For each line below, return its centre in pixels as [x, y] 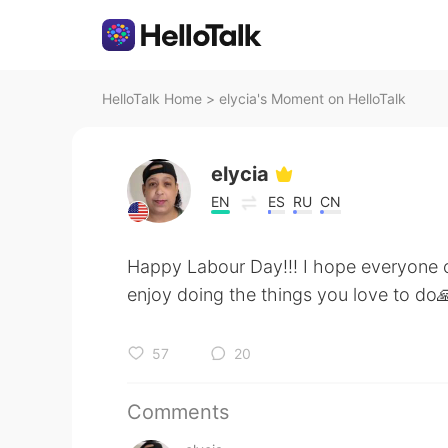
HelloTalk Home [152, 98]
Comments [178, 412]
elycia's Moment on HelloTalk [312, 98]
